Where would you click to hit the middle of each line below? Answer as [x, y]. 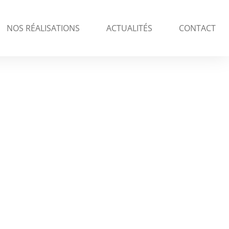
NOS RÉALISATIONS [43, 28]
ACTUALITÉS [129, 28]
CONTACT [197, 28]
